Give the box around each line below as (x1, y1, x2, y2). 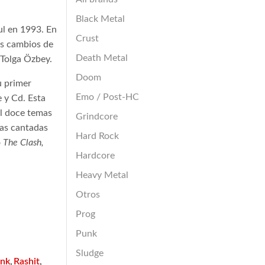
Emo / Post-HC (76, 92, 139, 102)
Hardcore (76, 150, 115, 160)
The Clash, (3, 137, 44, 147)
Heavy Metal (76, 170, 128, 180)
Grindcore (76, 111, 118, 121)
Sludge (76, 248, 104, 258)
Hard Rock (76, 131, 119, 141)
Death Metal (76, 53, 128, 63)
